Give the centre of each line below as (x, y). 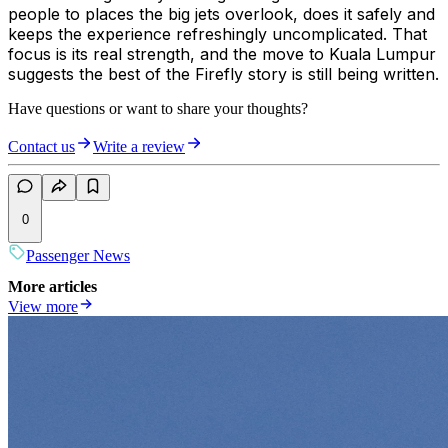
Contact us (41, 147)
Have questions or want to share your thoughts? (158, 109)
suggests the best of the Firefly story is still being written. (223, 74)
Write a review (139, 147)
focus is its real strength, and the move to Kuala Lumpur (222, 54)
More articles (52, 287)
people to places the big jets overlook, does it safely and (221, 14)
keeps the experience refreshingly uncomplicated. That (217, 34)
